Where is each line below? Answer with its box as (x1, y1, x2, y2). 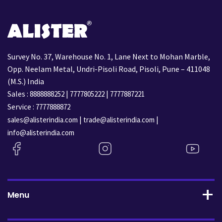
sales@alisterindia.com (7, 115, 78, 125)
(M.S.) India (7, 76, 44, 87)
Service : (7, 102, 36, 112)
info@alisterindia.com (7, 128, 74, 138)
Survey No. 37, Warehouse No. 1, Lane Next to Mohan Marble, (7, 52, 210, 62)
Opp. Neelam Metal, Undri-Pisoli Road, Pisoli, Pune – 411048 (7, 64, 210, 74)
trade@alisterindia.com (83, 115, 155, 125)
